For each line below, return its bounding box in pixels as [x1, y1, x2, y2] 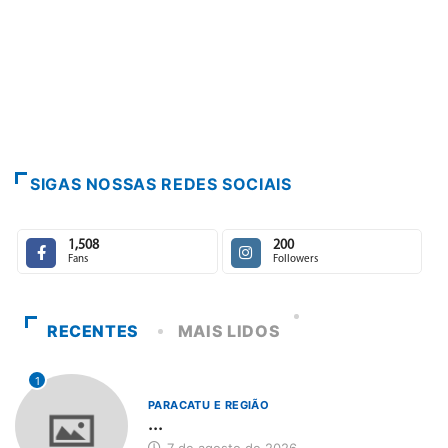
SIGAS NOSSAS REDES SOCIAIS [30, 174, 292, 195]
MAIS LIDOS [177, 321, 281, 342]
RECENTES [46, 321, 140, 342]
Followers [272, 254, 318, 266]
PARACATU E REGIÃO [147, 398, 270, 413]
